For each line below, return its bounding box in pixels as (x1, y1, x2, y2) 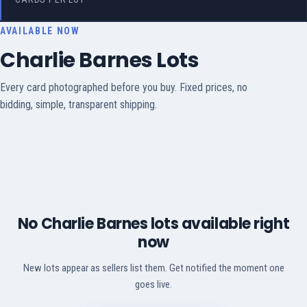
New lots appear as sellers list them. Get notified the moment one (23, 262, 284, 275)
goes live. (135, 278, 172, 291)
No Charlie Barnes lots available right (17, 213, 290, 235)
